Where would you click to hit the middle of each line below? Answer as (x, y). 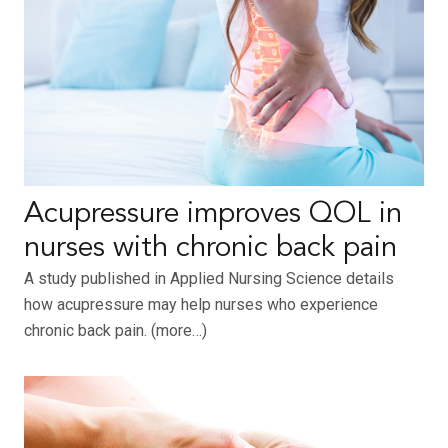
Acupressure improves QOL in (213, 215)
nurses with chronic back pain (210, 249)
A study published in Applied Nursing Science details (209, 279)
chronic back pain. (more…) (115, 331)
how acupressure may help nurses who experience (201, 305)
